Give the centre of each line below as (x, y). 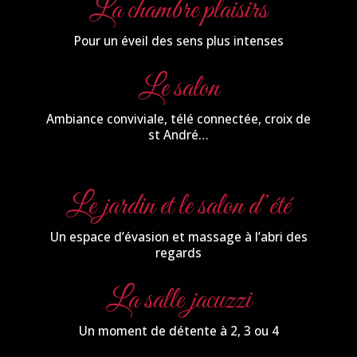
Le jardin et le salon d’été (178, 207)
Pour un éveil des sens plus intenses (178, 41)
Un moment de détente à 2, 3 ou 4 (178, 331)
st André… (178, 135)
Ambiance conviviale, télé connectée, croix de (178, 120)
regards (178, 253)
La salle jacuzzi (178, 301)
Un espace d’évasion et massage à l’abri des (178, 237)
